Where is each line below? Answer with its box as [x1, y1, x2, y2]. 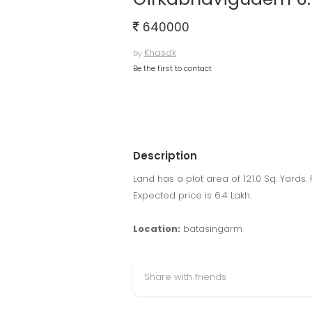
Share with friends [144, 270, 226, 283]
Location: [133, 222, 180, 235]
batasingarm [180, 222, 242, 235]
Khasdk [144, 46, 176, 59]
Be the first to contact [133, 63, 212, 74]
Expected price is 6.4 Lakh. [133, 189, 251, 202]
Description [133, 148, 197, 163]
